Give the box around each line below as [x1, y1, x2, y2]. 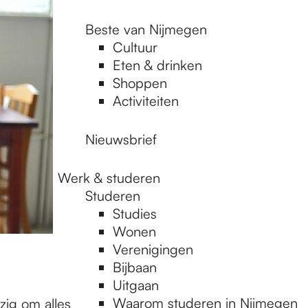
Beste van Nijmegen [85, 21, 207, 38]
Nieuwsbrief [85, 131, 157, 148]
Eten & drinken [113, 56, 202, 74]
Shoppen [113, 74, 167, 91]
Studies [113, 205, 157, 222]
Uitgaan [113, 276, 159, 294]
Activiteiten [113, 92, 179, 109]
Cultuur [113, 38, 157, 56]
